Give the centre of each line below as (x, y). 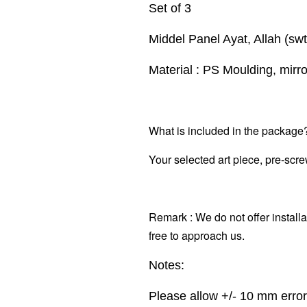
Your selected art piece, (207, 159)
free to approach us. (197, 235)
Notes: (167, 265)
